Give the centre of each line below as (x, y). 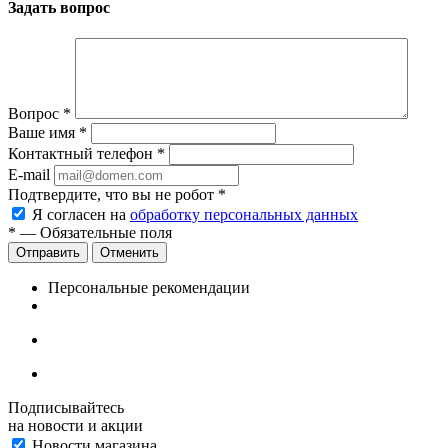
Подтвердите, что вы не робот (113, 195)
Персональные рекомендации (149, 288)
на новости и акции (75, 426)
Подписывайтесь (66, 408)
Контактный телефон (82, 154)
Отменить (129, 253)
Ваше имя (43, 133)
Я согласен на (81, 215)
